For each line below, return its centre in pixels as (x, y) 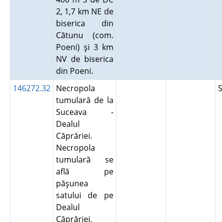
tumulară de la (84, 100)
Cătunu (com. (84, 35)
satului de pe (84, 195)
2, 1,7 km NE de (84, 11)
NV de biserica (84, 59)
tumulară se (84, 160)
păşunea (72, 183)
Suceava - (84, 112)
